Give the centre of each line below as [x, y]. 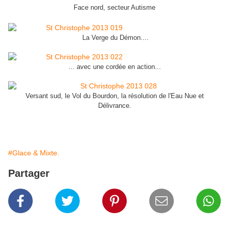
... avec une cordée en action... [114, 67]
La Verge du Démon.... [114, 38]
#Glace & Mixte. [34, 153]
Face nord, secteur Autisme [114, 8]
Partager [29, 174]
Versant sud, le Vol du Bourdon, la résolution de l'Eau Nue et [114, 96]
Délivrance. [114, 106]
